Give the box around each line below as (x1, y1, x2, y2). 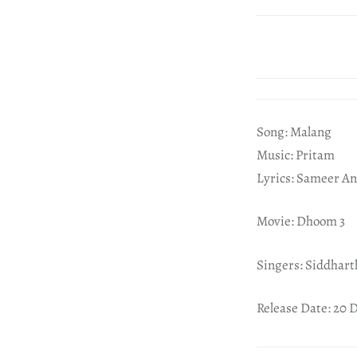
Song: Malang (257, 122, 331, 141)
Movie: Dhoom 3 (257, 212, 345, 230)
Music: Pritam (257, 145, 335, 164)
